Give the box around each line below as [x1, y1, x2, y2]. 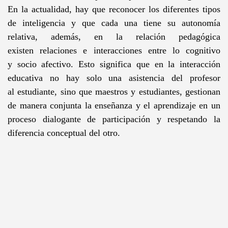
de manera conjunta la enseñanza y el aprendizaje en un [7, 100, 221, 111]
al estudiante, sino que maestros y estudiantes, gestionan [7, 87, 221, 97]
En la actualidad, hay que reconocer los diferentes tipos [7, 4, 221, 15]
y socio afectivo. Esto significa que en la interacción [7, 59, 221, 70]
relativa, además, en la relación [7, 32, 179, 42]
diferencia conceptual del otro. [7, 128, 120, 138]
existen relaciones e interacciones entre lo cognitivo [7, 45, 221, 56]
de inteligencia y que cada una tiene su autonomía [7, 18, 221, 28]
